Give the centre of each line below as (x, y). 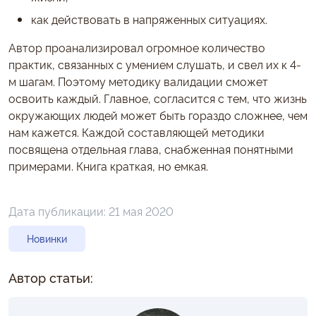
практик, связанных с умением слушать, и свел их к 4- (155, 64)
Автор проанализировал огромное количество (137, 47)
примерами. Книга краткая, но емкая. (108, 165)
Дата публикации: (59, 211)
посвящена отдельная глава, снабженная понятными (151, 148)
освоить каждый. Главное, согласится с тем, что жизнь (158, 98)
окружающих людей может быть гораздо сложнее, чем (158, 115)
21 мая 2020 (141, 211)
